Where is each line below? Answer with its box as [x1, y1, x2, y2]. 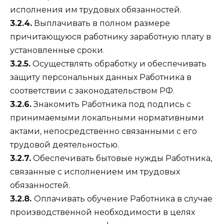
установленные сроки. [10, 45, 104, 55]
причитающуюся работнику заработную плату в [10, 31, 211, 41]
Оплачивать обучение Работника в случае [34, 193, 212, 203]
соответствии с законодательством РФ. [10, 85, 174, 95]
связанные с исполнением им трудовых [10, 166, 180, 176]
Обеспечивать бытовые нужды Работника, [31, 153, 212, 163]
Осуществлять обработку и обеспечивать [30, 58, 206, 68]
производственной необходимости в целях [10, 207, 195, 217]
